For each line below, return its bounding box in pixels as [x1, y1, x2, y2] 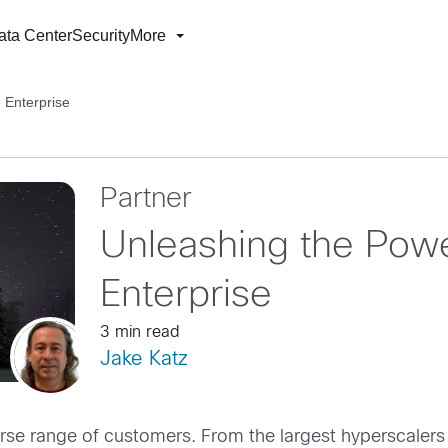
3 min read [99, 325, 180, 340]
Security [72, 27, 130, 44]
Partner [99, 187, 192, 213]
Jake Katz [99, 350, 188, 369]
